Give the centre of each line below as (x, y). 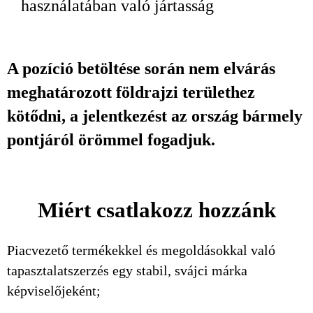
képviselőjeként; (54, 291)
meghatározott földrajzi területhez (131, 92)
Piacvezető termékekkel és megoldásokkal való (141, 250)
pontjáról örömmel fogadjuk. (111, 140)
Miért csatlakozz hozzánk (156, 210)
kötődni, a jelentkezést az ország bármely (155, 116)
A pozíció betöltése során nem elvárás (141, 68)
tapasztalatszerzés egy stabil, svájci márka (127, 270)
